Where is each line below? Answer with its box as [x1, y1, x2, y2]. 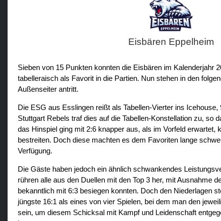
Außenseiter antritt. [17, 85, 78, 94]
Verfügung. [17, 147, 52, 155]
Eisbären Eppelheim [128, 37, 215, 47]
